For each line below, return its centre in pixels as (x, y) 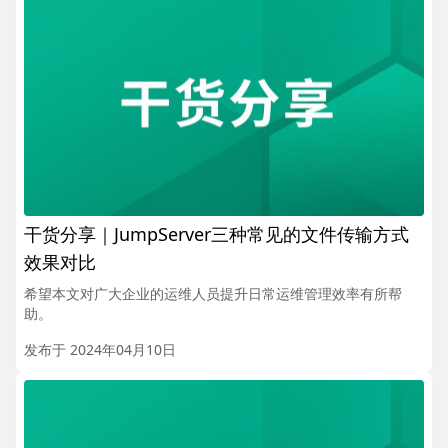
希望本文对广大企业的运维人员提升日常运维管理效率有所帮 (213, 294)
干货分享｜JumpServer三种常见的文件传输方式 (216, 234)
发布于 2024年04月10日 (100, 350)
